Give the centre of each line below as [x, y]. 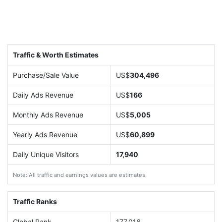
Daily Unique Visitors [46, 154]
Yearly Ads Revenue [45, 134]
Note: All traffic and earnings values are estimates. [80, 175]
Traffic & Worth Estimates [55, 55]
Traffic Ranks [35, 202]
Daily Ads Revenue [43, 95]
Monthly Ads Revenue [48, 114]
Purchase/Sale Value [46, 75]
